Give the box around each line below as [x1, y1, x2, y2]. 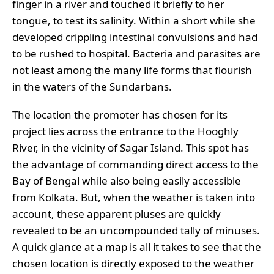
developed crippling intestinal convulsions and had [12, 30, 257, 45]
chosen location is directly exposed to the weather [12, 256, 254, 271]
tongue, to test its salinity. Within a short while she [12, 13, 256, 28]
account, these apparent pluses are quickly [12, 207, 221, 221]
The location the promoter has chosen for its [12, 108, 228, 122]
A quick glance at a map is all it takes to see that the [12, 240, 261, 254]
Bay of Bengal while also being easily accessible [12, 174, 241, 188]
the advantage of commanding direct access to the [12, 157, 259, 172]
